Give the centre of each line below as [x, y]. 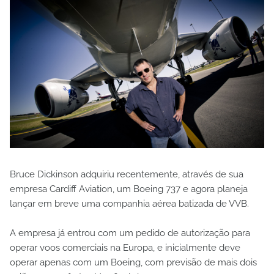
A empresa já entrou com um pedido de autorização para [130, 233]
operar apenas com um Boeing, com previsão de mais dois [133, 263]
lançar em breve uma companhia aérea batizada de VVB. [129, 204]
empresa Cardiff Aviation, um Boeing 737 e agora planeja [129, 189]
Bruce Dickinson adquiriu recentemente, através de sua [127, 175]
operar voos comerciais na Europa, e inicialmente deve [125, 248]
